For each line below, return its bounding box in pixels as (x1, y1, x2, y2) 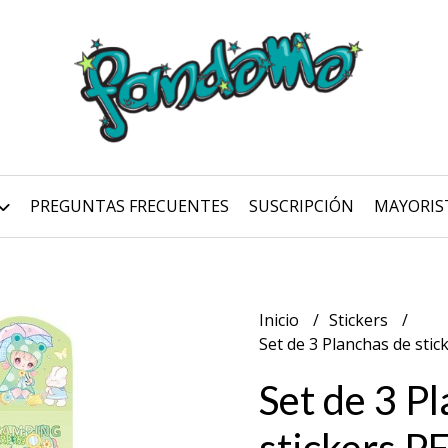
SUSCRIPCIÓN (249, 195, 354, 217)
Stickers (329, 309, 392, 331)
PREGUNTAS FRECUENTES (30, 195, 229, 217)
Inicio (259, 309, 303, 331)
